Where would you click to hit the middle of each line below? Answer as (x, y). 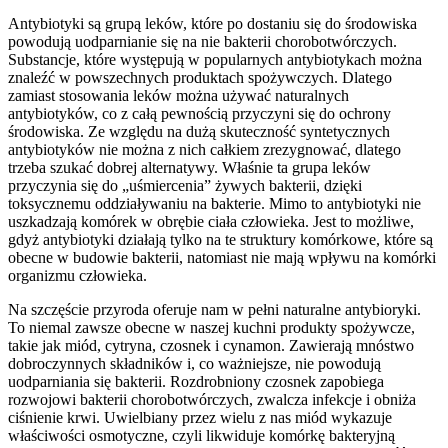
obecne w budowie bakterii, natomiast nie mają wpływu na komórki (222, 257)
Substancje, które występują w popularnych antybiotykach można (215, 59)
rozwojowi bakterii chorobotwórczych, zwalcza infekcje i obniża (212, 399)
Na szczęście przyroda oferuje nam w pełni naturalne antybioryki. (214, 309)
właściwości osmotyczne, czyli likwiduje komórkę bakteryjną (201, 435)
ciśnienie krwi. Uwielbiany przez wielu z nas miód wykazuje (200, 417)
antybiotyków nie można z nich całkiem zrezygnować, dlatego (204, 149)
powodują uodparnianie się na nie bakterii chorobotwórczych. (202, 41)
